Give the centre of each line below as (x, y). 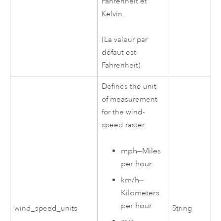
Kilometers (140, 193)
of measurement (130, 99)
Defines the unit (129, 86)
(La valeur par (125, 40)
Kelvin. (113, 14)
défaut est (119, 53)
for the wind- (124, 112)
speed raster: (124, 125)
